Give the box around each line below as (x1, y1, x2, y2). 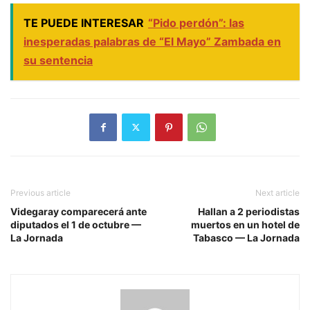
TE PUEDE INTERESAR (24, 15, 144, 30)
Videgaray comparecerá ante (10, 205, 147, 217)
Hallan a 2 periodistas (198, 205, 300, 217)
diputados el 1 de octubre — (10, 218, 141, 230)
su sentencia (24, 53, 93, 67)
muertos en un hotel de (191, 218, 300, 230)
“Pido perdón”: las (148, 15, 244, 30)
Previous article (10, 187, 71, 198)
